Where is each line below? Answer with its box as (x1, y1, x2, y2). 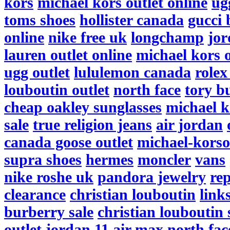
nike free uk (48, 29, 127, 46)
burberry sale (4, 203, 93, 220)
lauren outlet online (4, 46, 132, 63)
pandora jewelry (98, 168, 206, 185)
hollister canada (80, 11, 184, 28)
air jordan (156, 116, 223, 133)
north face (113, 81, 181, 98)
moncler (138, 151, 191, 168)
